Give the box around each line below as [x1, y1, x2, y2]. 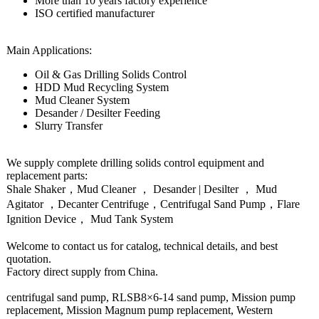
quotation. [6, 253, 51, 265]
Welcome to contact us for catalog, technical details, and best [6, 240, 278, 252]
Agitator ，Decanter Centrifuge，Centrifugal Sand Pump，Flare [6, 198, 300, 210]
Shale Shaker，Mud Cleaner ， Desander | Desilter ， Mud [6, 183, 277, 195]
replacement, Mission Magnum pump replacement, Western [6, 304, 273, 316]
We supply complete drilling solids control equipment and [6, 157, 264, 169]
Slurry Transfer [35, 120, 103, 132]
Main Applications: [6, 44, 92, 56]
